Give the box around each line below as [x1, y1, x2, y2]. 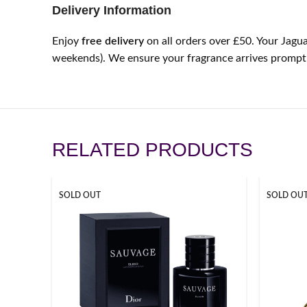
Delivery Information [52, 3, 171, 17]
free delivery [82, 36, 144, 47]
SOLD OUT [59, 191, 101, 199]
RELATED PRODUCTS [52, 139, 253, 160]
